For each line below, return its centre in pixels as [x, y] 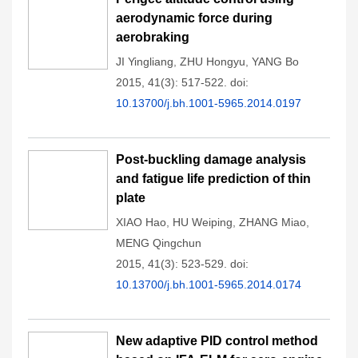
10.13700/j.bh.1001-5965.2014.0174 [209, 284]
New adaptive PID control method [217, 341]
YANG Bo [275, 62]
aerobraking [153, 37]
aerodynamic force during [194, 18]
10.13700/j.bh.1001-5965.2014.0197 [209, 103]
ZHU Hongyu [213, 62]
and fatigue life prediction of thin [213, 179]
